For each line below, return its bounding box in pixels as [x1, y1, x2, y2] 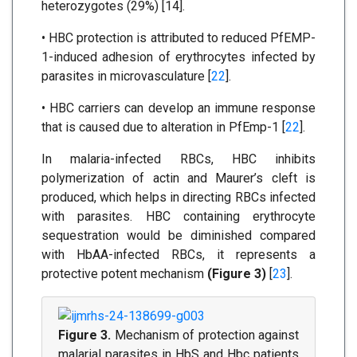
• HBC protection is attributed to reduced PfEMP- [41, 29, 316, 45]
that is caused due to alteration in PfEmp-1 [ [41, 119, 285, 135]
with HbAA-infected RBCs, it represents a [41, 246, 316, 262]
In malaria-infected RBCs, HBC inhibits [41, 151, 316, 167]
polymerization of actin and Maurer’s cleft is [41, 170, 316, 186]
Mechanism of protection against [111, 328, 300, 343]
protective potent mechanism [41, 265, 207, 281]
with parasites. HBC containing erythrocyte [41, 208, 316, 224]
